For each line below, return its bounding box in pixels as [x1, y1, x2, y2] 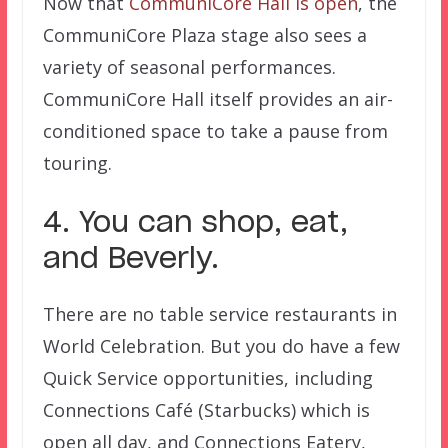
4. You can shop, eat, [42, 210, 348, 239]
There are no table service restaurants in [42, 302, 397, 327]
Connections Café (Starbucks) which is [42, 398, 370, 423]
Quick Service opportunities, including [42, 366, 373, 391]
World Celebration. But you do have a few [42, 334, 400, 359]
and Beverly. [42, 246, 219, 275]
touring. [42, 151, 112, 176]
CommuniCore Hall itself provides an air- [42, 87, 393, 112]
